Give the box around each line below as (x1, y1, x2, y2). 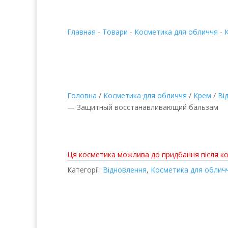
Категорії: (67, 165, 103, 175)
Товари (102, 27, 128, 37)
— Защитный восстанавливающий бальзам (67, 102, 218, 112)
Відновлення (103, 165, 147, 175)
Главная (67, 27, 96, 37)
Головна (67, 91, 97, 100)
